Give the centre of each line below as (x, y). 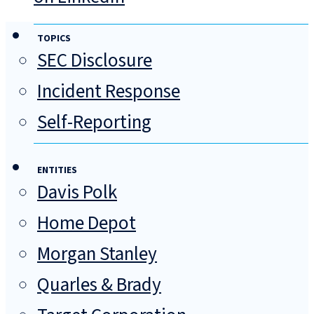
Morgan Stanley (97, 254)
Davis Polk (77, 193)
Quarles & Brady (99, 285)
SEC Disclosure (95, 61)
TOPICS (54, 39)
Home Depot (87, 224)
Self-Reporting (94, 123)
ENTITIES (57, 171)
